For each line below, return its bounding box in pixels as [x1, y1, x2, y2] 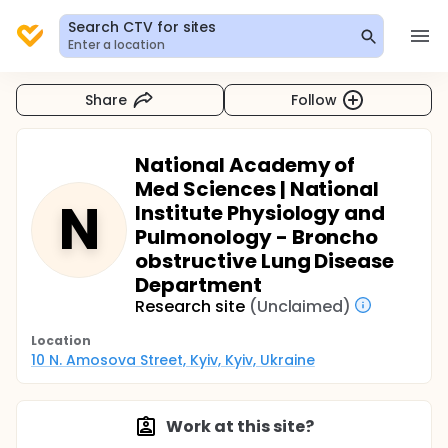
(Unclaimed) [248, 295, 352, 318]
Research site [135, 295, 245, 318]
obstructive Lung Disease [135, 247, 395, 275]
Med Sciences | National [135, 175, 380, 203]
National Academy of [135, 151, 356, 179]
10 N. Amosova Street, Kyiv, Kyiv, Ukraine [31, 350, 315, 370]
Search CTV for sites [68, 17, 217, 37]
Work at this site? [166, 415, 314, 438]
